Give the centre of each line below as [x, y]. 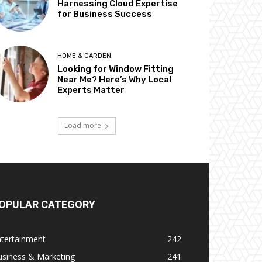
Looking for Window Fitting [116, 69]
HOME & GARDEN [85, 56]
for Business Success [105, 14]
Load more [82, 125]
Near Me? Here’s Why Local [115, 79]
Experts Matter [91, 90]
